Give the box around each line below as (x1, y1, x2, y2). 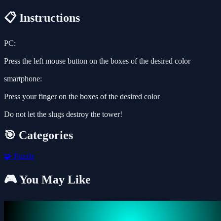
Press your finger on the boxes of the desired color (4, 92, 160, 101)
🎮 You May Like (4, 173, 91, 186)
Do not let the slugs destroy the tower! (4, 110, 122, 119)
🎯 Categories (4, 128, 73, 142)
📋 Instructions (4, 11, 80, 25)
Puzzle (12, 151, 35, 160)
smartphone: (4, 74, 42, 83)
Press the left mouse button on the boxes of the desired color (4, 57, 190, 66)
